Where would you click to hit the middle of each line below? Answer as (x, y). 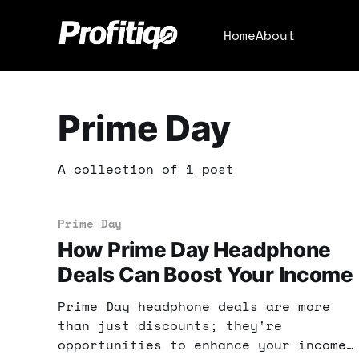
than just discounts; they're (170, 326)
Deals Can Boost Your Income (206, 275)
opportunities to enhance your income (202, 345)
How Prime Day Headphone (195, 250)
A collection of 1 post (146, 169)
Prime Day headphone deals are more (194, 307)
